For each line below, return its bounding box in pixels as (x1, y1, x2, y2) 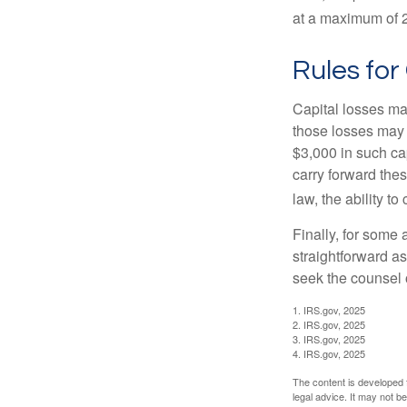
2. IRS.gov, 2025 (293, 317, 365, 333)
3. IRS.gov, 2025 (293, 332, 365, 347)
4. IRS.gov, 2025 (293, 346, 365, 362)
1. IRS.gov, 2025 (293, 303, 365, 318)
